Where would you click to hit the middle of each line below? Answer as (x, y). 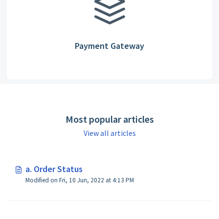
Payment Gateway (109, 46)
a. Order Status (54, 169)
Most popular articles (109, 119)
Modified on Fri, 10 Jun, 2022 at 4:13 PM (123, 180)
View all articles (109, 133)
